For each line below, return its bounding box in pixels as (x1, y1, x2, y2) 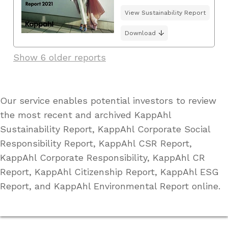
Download (125, 29, 156, 37)
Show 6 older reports (13, 51, 106, 63)
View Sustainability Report (125, 9, 206, 16)
